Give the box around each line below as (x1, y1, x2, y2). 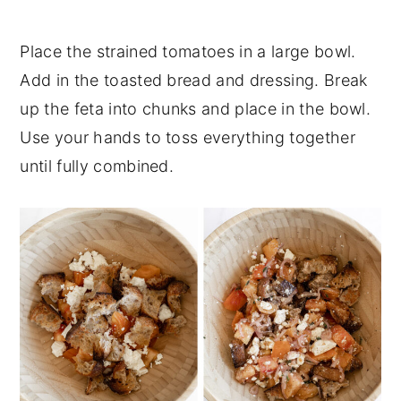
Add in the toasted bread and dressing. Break (20, 71, 368, 90)
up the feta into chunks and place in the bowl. (20, 99, 371, 119)
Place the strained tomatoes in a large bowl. (20, 42, 356, 62)
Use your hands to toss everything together (20, 128, 355, 148)
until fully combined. (20, 157, 175, 176)
